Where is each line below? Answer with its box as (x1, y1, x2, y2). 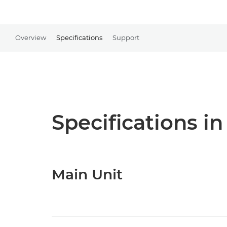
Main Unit (52, 166, 123, 183)
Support (112, 33, 139, 42)
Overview (15, 33, 46, 42)
